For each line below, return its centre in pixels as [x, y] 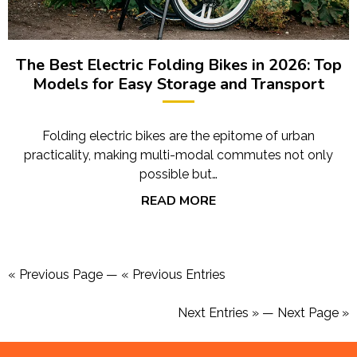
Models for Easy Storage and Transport [178, 84]
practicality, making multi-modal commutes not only [178, 155]
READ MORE [178, 200]
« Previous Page [55, 274]
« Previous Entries [173, 274]
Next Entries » [218, 312]
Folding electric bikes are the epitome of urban [178, 135]
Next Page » [313, 312]
